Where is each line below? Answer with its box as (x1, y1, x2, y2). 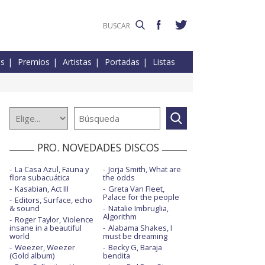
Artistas (63, 56, 92, 68)
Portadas (105, 56, 140, 68)
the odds (102, 172, 135, 183)
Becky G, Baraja (108, 242, 162, 253)
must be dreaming (102, 231, 167, 242)
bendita (102, 250, 130, 261)
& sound (9, 203, 40, 214)
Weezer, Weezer (15, 242, 75, 253)
